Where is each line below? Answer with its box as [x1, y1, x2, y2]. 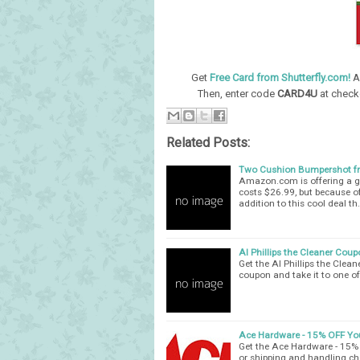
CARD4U [277, 88, 320, 100]
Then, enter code [198, 88, 277, 100]
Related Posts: [166, 134, 250, 150]
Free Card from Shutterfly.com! [210, 72, 350, 84]
